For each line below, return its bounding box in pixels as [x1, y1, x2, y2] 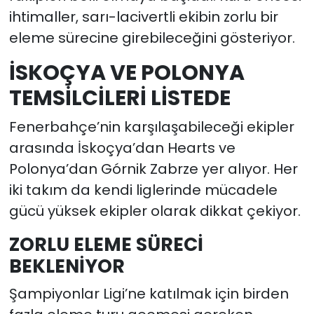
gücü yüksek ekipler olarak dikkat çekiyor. [8, 201, 301, 221]
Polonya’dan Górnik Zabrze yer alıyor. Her [8, 159, 298, 179]
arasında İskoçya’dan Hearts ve [8, 138, 235, 158]
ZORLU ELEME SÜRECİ [8, 231, 203, 258]
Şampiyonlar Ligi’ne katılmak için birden [8, 283, 289, 303]
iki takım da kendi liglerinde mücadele [8, 180, 278, 200]
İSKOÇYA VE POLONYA [8, 57, 245, 88]
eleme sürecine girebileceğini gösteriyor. [8, 27, 295, 48]
